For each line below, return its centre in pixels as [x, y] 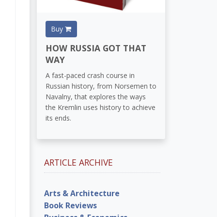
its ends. [58, 118]
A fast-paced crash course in [90, 76]
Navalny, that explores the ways [95, 97]
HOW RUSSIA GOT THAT [96, 48]
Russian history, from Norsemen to [101, 86]
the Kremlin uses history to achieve [100, 108]
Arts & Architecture [82, 193]
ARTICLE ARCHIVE [78, 162]
